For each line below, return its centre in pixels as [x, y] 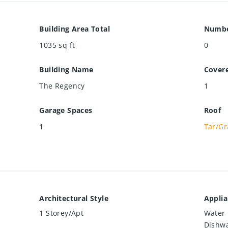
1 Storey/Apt [62, 213]
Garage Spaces [66, 110]
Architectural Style [74, 198]
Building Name [66, 69]
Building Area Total [75, 28]
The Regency [62, 85]
